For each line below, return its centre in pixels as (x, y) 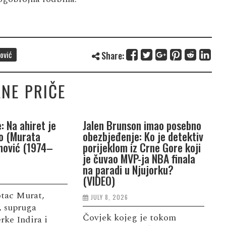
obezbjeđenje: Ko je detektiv (143, 136)
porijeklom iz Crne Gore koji (142, 147)
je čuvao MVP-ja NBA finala (139, 158)
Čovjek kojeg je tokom (129, 217)
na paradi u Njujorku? (128, 169)
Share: (111, 55)
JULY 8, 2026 (109, 197)
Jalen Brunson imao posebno (142, 125)
